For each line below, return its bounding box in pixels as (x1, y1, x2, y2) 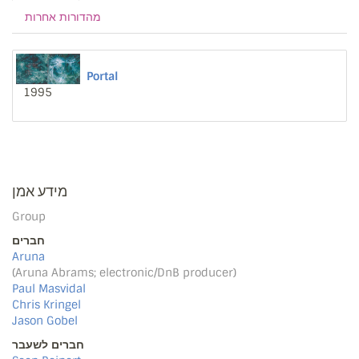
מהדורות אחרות (25, 9, 101, 24)
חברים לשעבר (12, 337, 84, 352)
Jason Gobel (12, 313, 78, 328)
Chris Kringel (12, 296, 81, 312)
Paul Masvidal (12, 280, 86, 296)
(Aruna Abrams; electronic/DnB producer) (12, 264, 236, 280)
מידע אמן (12, 182, 67, 200)
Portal (87, 68, 119, 83)
